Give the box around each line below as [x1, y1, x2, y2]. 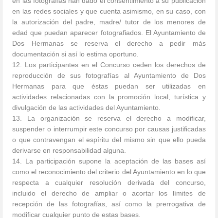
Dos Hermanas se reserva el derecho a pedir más [12, 39, 206, 48]
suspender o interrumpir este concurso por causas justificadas [12, 125, 206, 133]
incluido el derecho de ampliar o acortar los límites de [12, 189, 206, 198]
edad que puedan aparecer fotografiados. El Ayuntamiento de [12, 29, 206, 37]
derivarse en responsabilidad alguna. [12, 146, 127, 155]
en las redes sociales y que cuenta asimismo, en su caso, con [12, 7, 206, 16]
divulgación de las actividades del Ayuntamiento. [12, 104, 161, 112]
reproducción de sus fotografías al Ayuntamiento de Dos [12, 72, 206, 80]
